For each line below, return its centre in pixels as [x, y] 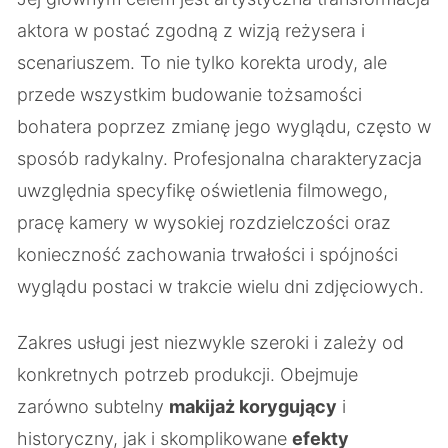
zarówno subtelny [93, 406]
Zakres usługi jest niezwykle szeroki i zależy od [210, 342]
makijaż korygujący [253, 406]
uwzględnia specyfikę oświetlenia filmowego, [202, 190]
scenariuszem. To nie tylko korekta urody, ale [202, 62]
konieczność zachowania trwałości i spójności [207, 254]
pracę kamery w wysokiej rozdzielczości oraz [204, 222]
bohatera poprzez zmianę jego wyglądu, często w [224, 126]
